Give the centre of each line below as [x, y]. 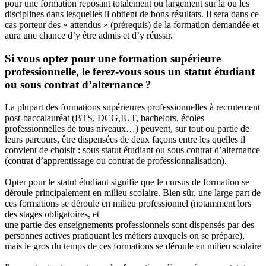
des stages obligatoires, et [52, 214]
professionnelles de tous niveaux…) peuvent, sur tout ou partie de [127, 129]
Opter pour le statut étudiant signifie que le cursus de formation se [127, 182]
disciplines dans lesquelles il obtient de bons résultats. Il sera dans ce [132, 14]
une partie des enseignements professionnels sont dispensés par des [129, 225]
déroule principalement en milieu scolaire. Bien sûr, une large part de [133, 193]
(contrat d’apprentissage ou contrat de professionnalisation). [116, 161]
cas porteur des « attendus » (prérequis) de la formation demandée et [132, 24]
